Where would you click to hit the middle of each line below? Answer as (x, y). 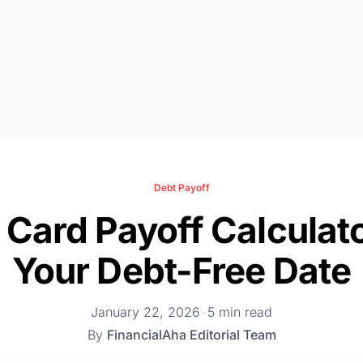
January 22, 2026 (145, 312)
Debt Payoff (181, 188)
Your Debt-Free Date (181, 271)
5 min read (240, 312)
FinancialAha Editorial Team (191, 335)
